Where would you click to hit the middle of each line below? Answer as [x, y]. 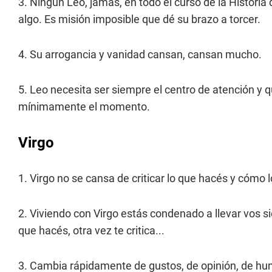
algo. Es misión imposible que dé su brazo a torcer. [139, 19]
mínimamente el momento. [84, 107]
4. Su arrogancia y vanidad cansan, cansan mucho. [140, 55]
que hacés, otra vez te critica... [91, 231]
